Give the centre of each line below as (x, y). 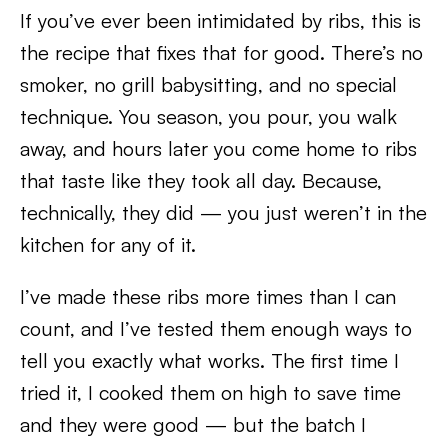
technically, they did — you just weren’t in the (223, 212)
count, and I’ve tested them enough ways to (216, 328)
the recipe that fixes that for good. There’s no (221, 52)
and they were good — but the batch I (193, 424)
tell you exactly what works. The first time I (209, 360)
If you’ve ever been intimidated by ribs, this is (220, 20)
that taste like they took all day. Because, (201, 180)
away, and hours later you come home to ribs (218, 148)
